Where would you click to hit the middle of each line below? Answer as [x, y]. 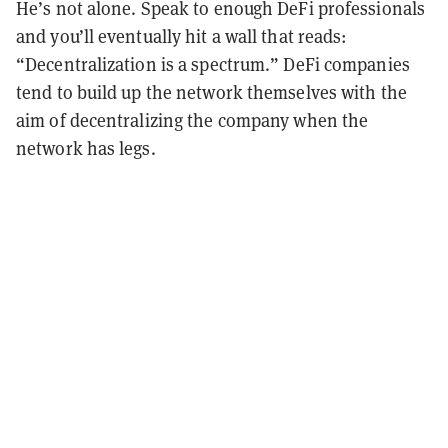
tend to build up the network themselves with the [211, 91]
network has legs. [88, 147]
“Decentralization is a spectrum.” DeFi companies [213, 63]
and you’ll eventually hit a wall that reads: [182, 35]
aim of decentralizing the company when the [192, 119]
